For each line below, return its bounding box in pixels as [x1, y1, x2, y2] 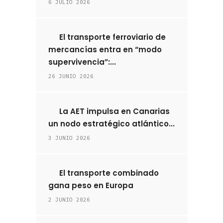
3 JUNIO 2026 [48, 134, 90, 141]
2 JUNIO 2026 [48, 196, 90, 203]
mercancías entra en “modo [48, 44, 162, 55]
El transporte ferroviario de [57, 32, 166, 42]
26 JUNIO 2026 [48, 73, 94, 80]
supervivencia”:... [48, 57, 116, 67]
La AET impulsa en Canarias [57, 106, 170, 116]
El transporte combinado [57, 168, 159, 178]
